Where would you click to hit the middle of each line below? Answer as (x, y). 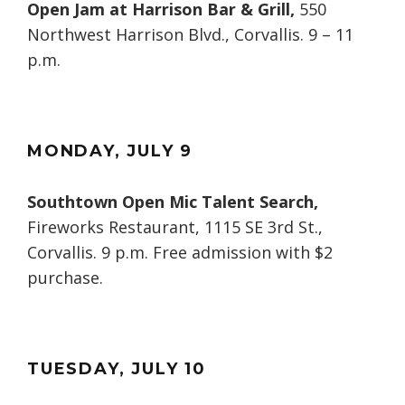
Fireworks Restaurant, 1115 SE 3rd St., (175, 227)
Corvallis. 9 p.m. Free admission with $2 (180, 253)
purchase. (65, 278)
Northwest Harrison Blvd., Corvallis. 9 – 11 (190, 35)
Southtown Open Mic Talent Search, (173, 202)
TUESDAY (73, 369)
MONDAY (71, 151)
